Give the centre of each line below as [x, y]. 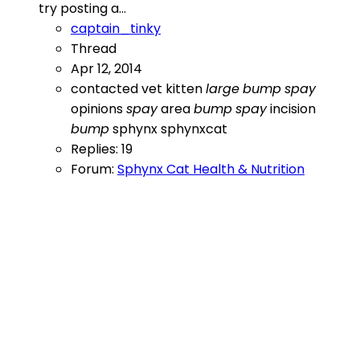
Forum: [94, 170]
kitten [186, 89]
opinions [98, 109]
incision [291, 109]
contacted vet [118, 89]
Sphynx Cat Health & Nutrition [211, 170]
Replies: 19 [102, 149]
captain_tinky [116, 29]
